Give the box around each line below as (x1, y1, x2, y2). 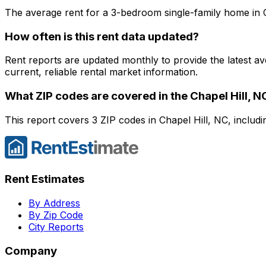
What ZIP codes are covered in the (5, 89, 190, 103)
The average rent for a (5, 6, 111, 18)
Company (5, 243, 57, 258)
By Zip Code (28, 209, 83, 221)
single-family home (164, 6, 249, 18)
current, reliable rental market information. (5, 66, 198, 78)
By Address (28, 197, 80, 210)
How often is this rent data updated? (5, 29, 199, 43)
